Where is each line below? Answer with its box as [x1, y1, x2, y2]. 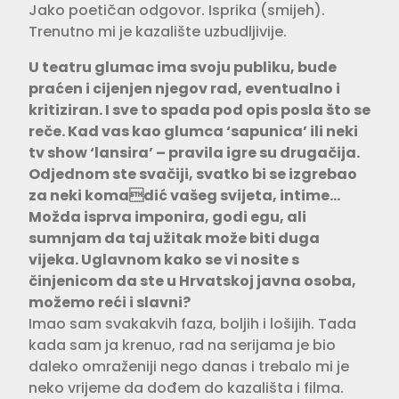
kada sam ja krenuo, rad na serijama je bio [28, 334, 336, 355]
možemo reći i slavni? [28, 291, 191, 313]
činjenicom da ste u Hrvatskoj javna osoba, [28, 270, 356, 291]
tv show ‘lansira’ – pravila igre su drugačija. [28, 142, 360, 163]
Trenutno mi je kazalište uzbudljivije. [28, 20, 287, 42]
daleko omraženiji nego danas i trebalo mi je [28, 355, 349, 377]
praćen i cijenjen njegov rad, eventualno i [28, 77, 340, 99]
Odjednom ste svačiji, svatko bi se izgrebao [28, 163, 357, 184]
